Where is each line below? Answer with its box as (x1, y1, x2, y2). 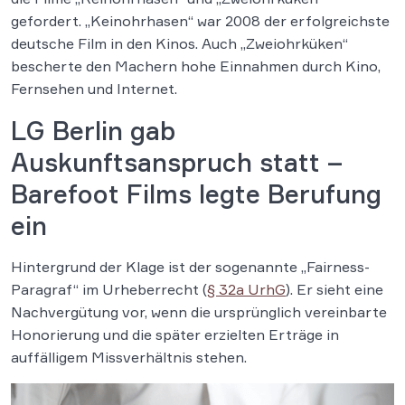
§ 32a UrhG (207, 280, 286, 298)
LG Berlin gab (11, 115, 175, 146)
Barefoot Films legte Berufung (11, 178, 381, 210)
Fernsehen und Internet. (11, 80, 177, 98)
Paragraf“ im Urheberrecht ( (11, 280, 207, 298)
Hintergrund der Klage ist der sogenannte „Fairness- (11, 258, 370, 276)
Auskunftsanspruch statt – (11, 146, 343, 178)
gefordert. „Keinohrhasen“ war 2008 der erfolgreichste (11, 12, 390, 30)
